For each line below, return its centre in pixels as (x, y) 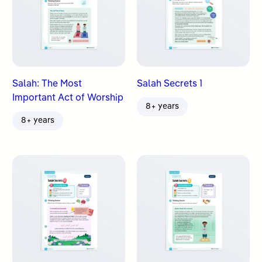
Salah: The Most (47, 85)
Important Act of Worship (68, 99)
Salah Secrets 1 (170, 85)
